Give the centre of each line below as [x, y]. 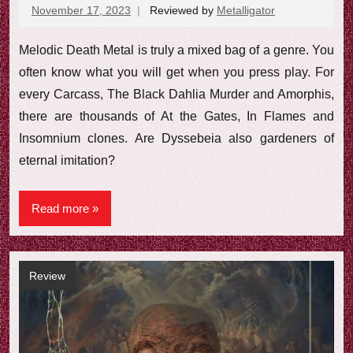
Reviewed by [183, 10]
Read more [60, 208]
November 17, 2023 [81, 10]
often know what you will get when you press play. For [176, 72]
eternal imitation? [67, 161]
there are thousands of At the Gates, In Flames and [176, 117]
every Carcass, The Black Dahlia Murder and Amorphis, [176, 95]
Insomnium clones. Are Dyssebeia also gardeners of [176, 139]
